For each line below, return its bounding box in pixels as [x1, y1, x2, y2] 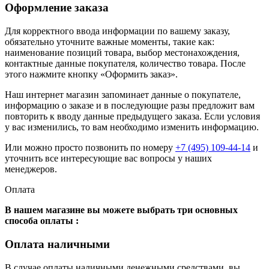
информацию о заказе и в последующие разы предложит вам [5, 100, 255, 111]
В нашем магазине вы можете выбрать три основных [5, 205, 238, 216]
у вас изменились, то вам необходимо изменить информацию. [5, 122, 259, 133]
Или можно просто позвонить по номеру [5, 142, 175, 153]
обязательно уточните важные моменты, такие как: [5, 37, 214, 47]
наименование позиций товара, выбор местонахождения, [5, 47, 240, 58]
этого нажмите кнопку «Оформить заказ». [5, 69, 178, 80]
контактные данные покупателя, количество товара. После [5, 58, 246, 69]
